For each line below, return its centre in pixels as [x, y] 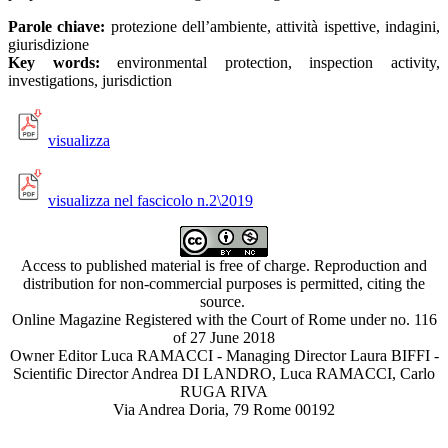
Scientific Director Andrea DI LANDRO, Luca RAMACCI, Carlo [224, 373]
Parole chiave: [57, 26]
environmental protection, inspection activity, [270, 62]
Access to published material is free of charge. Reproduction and [224, 265]
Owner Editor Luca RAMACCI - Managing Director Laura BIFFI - [224, 355]
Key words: [54, 62]
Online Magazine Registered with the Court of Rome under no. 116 [224, 319]
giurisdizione [48, 44]
